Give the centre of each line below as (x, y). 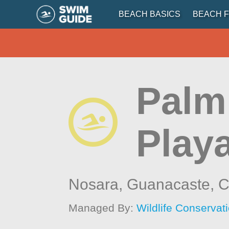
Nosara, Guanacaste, (144, 184)
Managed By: (103, 208)
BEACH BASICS (149, 14)
